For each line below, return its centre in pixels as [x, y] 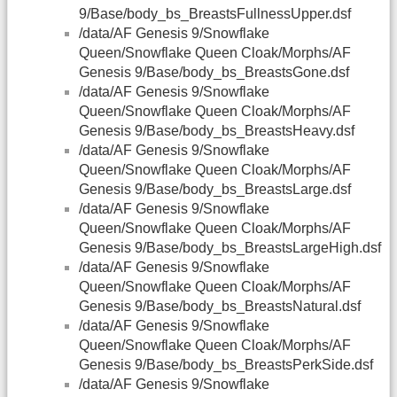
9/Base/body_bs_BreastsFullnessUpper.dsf [215, 14]
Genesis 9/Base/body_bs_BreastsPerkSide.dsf [226, 365]
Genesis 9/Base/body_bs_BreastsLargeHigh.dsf [230, 248]
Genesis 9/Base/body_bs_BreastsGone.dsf [214, 73]
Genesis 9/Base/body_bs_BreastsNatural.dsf [220, 307]
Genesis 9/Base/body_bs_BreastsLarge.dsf [215, 190]
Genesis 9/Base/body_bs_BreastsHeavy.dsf [217, 131]
